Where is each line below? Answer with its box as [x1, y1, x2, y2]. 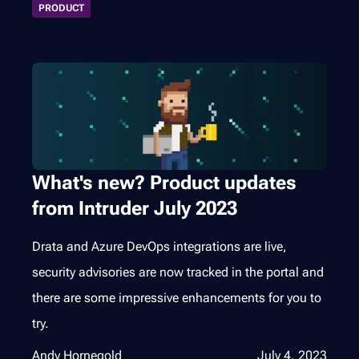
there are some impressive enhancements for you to [32, 290, 321, 306]
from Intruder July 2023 [32, 197, 237, 220]
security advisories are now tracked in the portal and [32, 264, 324, 280]
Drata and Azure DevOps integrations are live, [32, 239, 287, 255]
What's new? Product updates [32, 171, 296, 195]
